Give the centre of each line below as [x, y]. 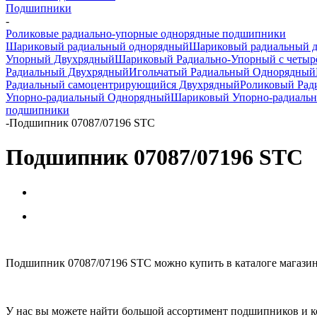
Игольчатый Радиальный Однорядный [222, 72]
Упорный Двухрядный [60, 59]
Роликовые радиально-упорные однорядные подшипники [146, 34]
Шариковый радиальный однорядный [97, 46]
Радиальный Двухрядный [67, 72]
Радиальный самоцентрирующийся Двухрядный [123, 85]
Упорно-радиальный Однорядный [88, 97]
